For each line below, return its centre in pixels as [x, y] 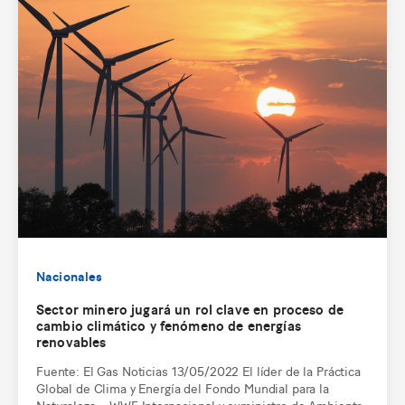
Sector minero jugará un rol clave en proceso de [190, 309]
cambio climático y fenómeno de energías [169, 325]
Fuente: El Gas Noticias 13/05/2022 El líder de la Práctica [198, 371]
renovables [71, 342]
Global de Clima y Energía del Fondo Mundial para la [183, 388]
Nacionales [70, 276]
